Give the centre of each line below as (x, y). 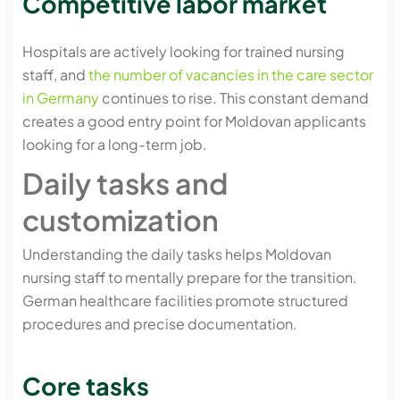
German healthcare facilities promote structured (185, 300)
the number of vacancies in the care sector (231, 74)
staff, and (55, 74)
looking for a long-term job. (115, 144)
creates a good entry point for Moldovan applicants (194, 121)
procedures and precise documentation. (160, 323)
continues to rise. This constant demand (234, 97)
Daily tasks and (125, 183)
